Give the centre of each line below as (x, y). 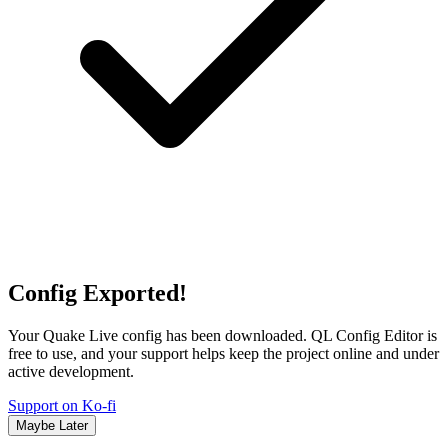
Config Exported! (97, 292)
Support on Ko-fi (62, 405)
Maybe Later (52, 425)
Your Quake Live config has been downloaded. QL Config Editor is (222, 335)
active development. (71, 371)
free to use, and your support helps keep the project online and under (223, 353)
